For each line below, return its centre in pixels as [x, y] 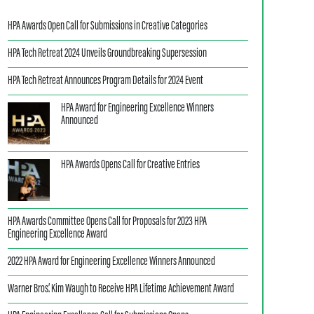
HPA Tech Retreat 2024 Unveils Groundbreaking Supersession [108, 54]
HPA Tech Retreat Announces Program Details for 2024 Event [106, 81]
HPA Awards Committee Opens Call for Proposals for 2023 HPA [108, 222]
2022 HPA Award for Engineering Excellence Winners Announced [112, 262]
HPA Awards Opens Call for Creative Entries [131, 165]
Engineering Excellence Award [58, 235]
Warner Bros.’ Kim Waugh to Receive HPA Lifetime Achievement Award [121, 289]
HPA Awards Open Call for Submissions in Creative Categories [108, 27]
